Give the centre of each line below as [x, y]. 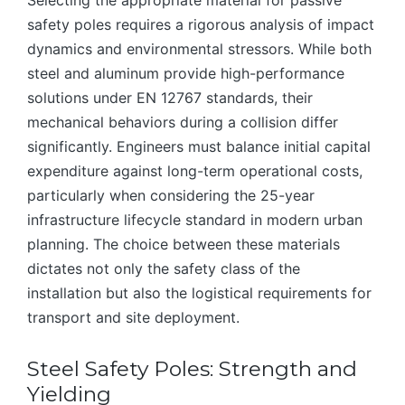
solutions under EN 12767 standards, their [170, 98]
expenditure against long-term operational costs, [195, 171]
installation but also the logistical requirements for [199, 293]
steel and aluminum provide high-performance [186, 74]
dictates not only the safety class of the [164, 269]
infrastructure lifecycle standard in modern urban [195, 220]
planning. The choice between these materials [184, 245]
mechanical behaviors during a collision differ [183, 122]
